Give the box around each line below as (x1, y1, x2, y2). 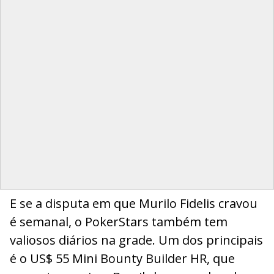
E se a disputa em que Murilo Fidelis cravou (10, 194, 257, 212)
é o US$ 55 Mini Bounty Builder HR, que (10, 250, 235, 267)
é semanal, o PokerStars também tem (10, 213, 228, 230)
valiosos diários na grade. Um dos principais (10, 231, 263, 248)
